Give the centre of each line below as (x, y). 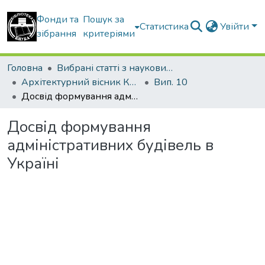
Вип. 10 (171, 82)
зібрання (56, 34)
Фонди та (58, 20)
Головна (25, 68)
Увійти (236, 27)
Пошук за (104, 20)
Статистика (164, 27)
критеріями (109, 34)
